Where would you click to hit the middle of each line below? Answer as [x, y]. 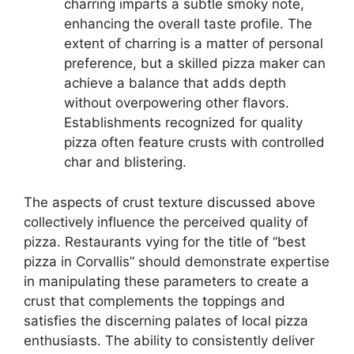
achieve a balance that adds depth [175, 83]
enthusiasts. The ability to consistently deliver [169, 340]
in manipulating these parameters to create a [166, 281]
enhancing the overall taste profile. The [188, 24]
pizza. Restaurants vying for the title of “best [165, 241]
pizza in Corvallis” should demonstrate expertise [177, 261]
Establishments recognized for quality [183, 122]
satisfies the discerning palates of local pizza [166, 320]
